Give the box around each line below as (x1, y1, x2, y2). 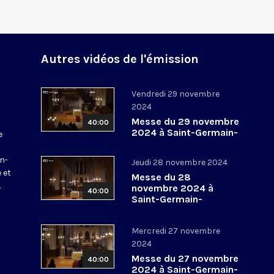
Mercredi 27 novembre (131, 225, 221, 236)
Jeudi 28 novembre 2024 (131, 157, 228, 168)
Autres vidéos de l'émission (41, 51, 199, 66)
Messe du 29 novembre (131, 115, 240, 127)
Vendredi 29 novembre (131, 88, 220, 99)
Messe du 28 (131, 171, 191, 183)
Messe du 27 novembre (131, 252, 239, 264)
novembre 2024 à (131, 182, 214, 194)
